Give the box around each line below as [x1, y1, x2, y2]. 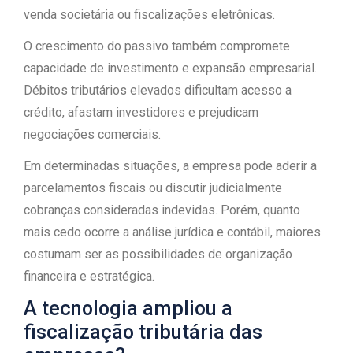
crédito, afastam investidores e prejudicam [24, 105, 258, 120]
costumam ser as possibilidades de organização [24, 247, 292, 262]
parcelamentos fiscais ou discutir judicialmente [24, 180, 282, 195]
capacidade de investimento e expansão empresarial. [24, 61, 317, 76]
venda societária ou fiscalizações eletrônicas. [24, 7, 275, 22]
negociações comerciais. [24, 127, 161, 142]
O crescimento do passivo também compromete [24, 39, 290, 54]
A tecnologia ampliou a [24, 297, 232, 320]
